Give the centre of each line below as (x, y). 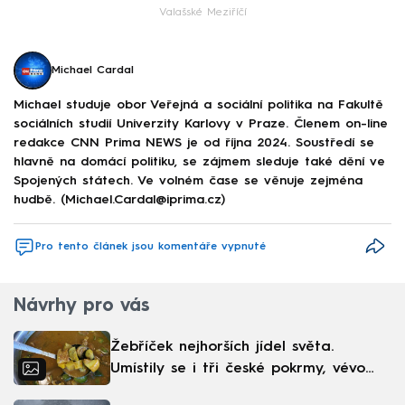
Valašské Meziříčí (202, 12)
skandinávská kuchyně (188, 390)
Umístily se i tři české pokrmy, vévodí (245, 368)
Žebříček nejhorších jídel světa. (222, 347)
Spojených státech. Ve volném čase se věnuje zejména (188, 181)
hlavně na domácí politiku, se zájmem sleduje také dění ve (199, 162)
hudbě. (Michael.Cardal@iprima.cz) (119, 200)
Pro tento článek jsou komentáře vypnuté (151, 247)
